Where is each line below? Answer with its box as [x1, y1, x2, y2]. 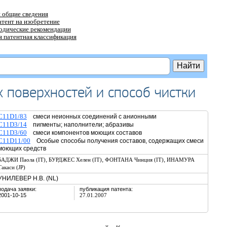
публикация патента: [79, 186, 133, 192]
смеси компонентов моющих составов [26, 129, 142, 136]
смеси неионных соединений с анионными [26, 113, 163, 120]
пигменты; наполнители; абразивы [26, 121, 140, 128]
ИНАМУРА [166, 157, 195, 163]
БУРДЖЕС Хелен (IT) [48, 157, 102, 163]
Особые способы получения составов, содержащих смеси [30, 137, 204, 144]
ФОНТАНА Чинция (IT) [104, 157, 164, 163]
